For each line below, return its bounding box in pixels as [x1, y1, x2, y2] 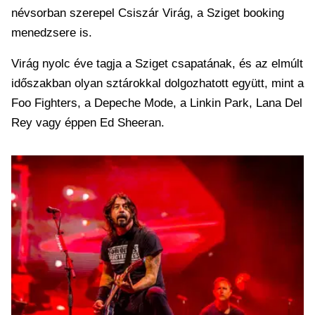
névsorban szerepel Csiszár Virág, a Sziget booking [11, 6, 284, 20]
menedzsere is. [11, 26, 92, 39]
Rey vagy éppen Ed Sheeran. [11, 116, 165, 129]
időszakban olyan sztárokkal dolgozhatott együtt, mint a [11, 77, 304, 90]
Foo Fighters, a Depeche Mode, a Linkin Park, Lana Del [11, 96, 302, 110]
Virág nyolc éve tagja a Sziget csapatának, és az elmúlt [11, 57, 303, 70]
